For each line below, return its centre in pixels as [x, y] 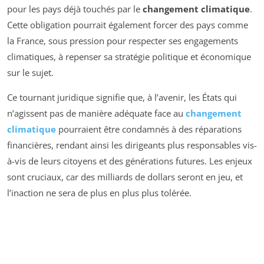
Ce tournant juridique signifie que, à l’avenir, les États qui [122, 97]
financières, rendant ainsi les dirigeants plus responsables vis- [132, 145]
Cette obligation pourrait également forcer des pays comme [128, 24]
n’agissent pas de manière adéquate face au [96, 113]
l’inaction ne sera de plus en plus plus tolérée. [99, 192]
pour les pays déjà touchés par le [75, 9]
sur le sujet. [30, 72]
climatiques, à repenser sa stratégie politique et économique [129, 56]
